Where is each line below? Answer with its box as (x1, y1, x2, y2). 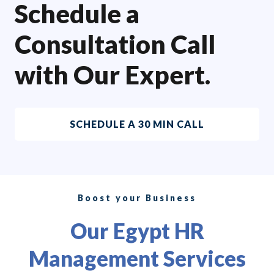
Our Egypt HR (70, 218, 204, 244)
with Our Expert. (15, 59, 210, 90)
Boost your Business (78, 193, 196, 204)
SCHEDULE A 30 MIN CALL (70, 118, 204, 130)
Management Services (28, 245, 246, 272)
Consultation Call (15, 28, 215, 59)
